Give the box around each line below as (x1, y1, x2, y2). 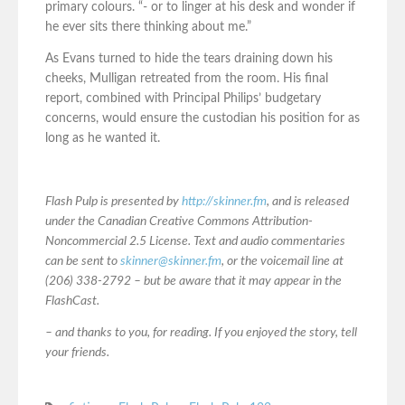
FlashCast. (45, 295, 99, 308)
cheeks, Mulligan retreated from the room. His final (45, 72, 328, 86)
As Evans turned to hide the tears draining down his (45, 52, 333, 66)
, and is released (267, 195, 349, 209)
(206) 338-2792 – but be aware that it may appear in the (45, 275, 342, 288)
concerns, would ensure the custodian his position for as (45, 112, 360, 126)
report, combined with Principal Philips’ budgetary (45, 92, 321, 106)
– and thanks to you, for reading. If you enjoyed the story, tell (45, 326, 357, 340)
